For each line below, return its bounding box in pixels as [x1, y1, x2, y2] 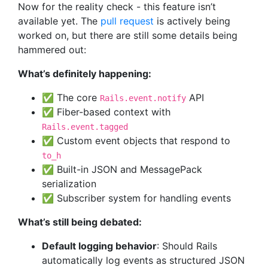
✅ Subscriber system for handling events [42, 192, 231, 204]
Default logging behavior [42, 240, 157, 252]
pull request [100, 15, 154, 27]
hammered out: [18, 44, 86, 56]
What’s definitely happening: [18, 68, 151, 80]
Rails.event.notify [100, 93, 186, 103]
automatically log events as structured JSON [42, 254, 245, 266]
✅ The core [42, 92, 100, 103]
